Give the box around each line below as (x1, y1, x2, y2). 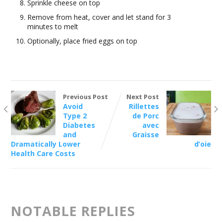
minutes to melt (27, 22, 78, 32)
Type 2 (62, 111, 87, 121)
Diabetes (62, 120, 95, 130)
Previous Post (62, 92, 108, 102)
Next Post (126, 92, 160, 102)
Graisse (132, 130, 160, 140)
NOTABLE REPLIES (10, 201, 135, 220)
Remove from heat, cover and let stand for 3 (27, 12, 171, 22)
